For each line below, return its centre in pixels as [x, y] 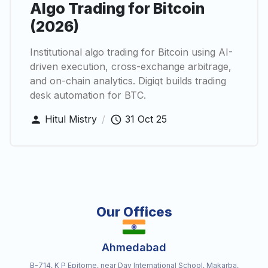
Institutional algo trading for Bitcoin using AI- [131, 52]
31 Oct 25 [146, 119]
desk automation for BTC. [88, 95]
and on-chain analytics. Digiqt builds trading [128, 80]
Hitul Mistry [71, 119]
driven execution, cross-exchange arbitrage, [131, 66]
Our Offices [134, 212]
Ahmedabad [134, 248]
